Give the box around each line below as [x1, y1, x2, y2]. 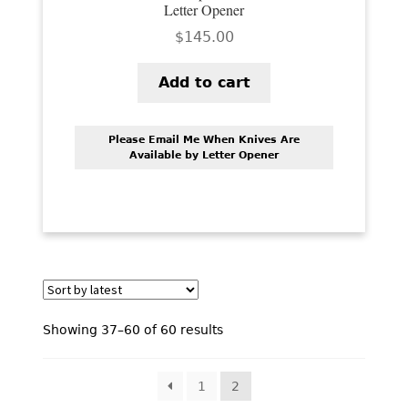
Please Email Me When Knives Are [108, 134, 300, 147]
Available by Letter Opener [129, 149, 279, 162]
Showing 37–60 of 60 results [42, 322, 223, 338]
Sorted [221, 321, 265, 337]
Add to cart [158, 73, 250, 91]
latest [221, 362, 258, 377]
